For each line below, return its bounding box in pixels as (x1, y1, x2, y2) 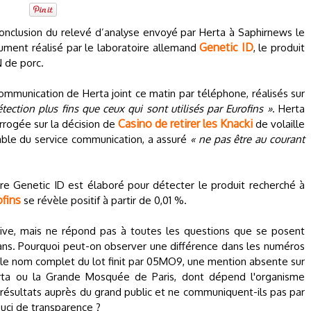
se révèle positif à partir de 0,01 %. (21, 194, 187, 207)
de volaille (253, 117, 305, 131)
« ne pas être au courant (190, 133, 305, 146)
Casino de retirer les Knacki (118, 117, 253, 131)
